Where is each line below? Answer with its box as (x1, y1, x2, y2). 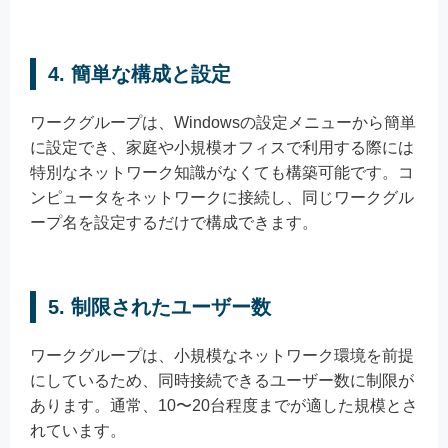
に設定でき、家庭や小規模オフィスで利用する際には (30, 138, 414, 156)
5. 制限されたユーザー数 (48, 295, 271, 318)
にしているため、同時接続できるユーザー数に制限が (30, 371, 414, 389)
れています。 (30, 421, 126, 439)
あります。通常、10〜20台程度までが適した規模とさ (30, 396, 418, 414)
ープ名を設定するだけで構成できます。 (30, 213, 318, 231)
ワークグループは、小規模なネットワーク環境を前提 (30, 346, 414, 364)
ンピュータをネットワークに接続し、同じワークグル (30, 188, 414, 206)
